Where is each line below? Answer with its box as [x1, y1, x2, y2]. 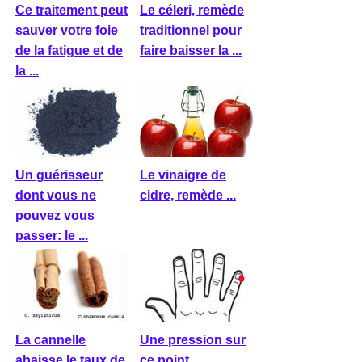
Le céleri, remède [140, 3, 244, 17]
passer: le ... [15, 229, 88, 242]
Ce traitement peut [15, 3, 128, 17]
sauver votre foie [15, 23, 118, 37]
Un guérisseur [15, 168, 103, 182]
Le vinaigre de [140, 168, 226, 182]
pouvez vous [15, 208, 95, 222]
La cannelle [15, 333, 86, 347]
